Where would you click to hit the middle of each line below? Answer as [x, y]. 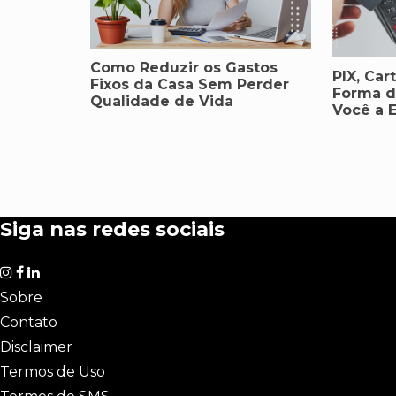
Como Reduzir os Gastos [184, 68]
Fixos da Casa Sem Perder [190, 85]
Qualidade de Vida [162, 102]
